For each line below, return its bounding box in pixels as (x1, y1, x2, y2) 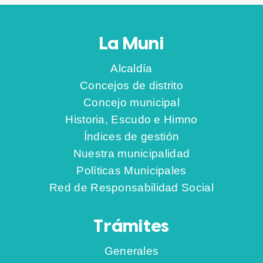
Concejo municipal (83, 95, 180, 109)
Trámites (93, 217, 170, 237)
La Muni (99, 34, 164, 54)
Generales (104, 244, 159, 258)
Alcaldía (110, 61, 153, 75)
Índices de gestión (83, 129, 180, 143)
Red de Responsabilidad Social (49, 180, 214, 194)
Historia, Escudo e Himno (65, 112, 198, 126)
